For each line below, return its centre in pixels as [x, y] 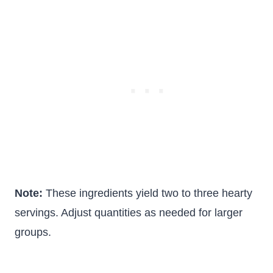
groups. [33, 232]
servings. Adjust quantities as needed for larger [129, 213]
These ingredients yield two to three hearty [147, 193]
